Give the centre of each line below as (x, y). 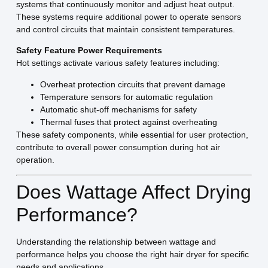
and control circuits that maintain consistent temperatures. (125, 29)
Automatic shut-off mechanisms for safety (118, 109)
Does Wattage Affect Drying (133, 192)
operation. (35, 159)
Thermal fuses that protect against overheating (128, 122)
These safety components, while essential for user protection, (132, 134)
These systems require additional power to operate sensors (128, 16)
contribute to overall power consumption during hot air (118, 147)
